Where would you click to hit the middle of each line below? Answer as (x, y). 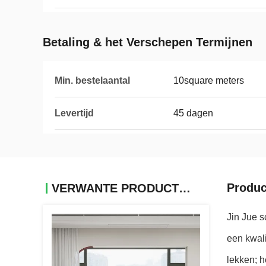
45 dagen (193, 113)
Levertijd (74, 113)
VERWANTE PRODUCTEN (185, 188)
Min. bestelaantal (92, 80)
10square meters (209, 80)
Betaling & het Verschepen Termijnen (148, 42)
